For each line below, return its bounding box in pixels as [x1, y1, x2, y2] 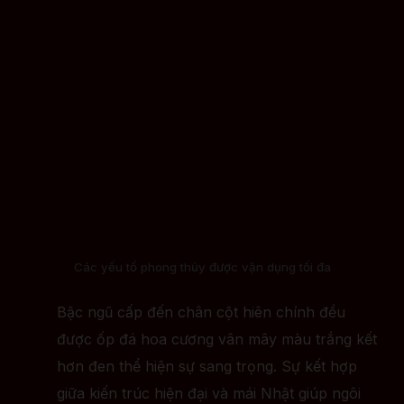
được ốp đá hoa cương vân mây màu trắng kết [57, 330, 377, 349]
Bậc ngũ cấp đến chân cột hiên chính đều [57, 303, 345, 322]
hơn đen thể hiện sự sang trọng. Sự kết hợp [57, 357, 357, 376]
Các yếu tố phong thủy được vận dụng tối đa [73, 259, 331, 274]
